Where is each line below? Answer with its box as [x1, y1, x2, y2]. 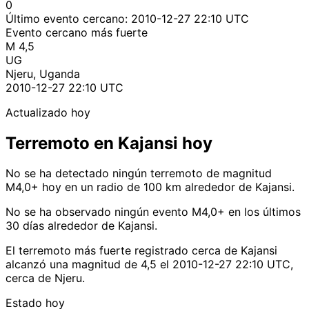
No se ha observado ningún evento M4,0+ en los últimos [6, 205, 301, 219]
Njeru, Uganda [6, 66, 80, 81]
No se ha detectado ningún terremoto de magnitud [6, 166, 272, 181]
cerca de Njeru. [6, 271, 85, 286]
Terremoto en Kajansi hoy [6, 132, 212, 153]
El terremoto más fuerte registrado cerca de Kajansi [6, 243, 277, 258]
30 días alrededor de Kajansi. [6, 219, 157, 233]
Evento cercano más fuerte [6, 25, 148, 39]
